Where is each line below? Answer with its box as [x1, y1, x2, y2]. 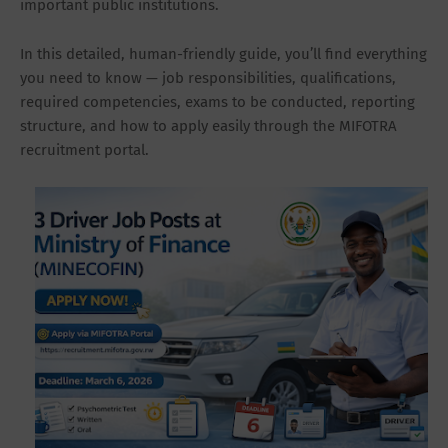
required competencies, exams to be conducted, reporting [20, 92, 415, 111]
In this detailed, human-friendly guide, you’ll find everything [20, 44, 427, 63]
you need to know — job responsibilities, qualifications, [20, 68, 396, 87]
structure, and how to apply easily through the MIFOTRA [20, 116, 397, 135]
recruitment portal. [20, 140, 149, 159]
